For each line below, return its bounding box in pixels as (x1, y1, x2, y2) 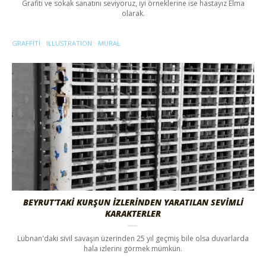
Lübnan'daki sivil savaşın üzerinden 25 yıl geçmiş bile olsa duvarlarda (17, 233, 249, 243)
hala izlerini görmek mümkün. (84, 243, 182, 254)
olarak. (121, 8, 145, 19)
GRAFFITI (12, 39, 40, 48)
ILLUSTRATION (46, 39, 92, 48)
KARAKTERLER (105, 208, 161, 219)
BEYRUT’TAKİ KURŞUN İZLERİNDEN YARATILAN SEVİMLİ (23, 197, 243, 208)
